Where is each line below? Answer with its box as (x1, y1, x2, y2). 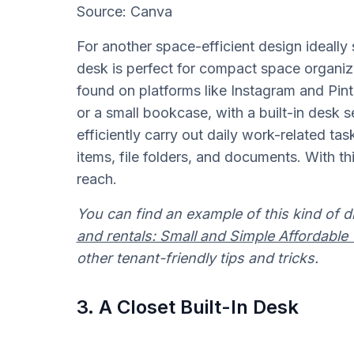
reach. (76, 170, 121, 187)
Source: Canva (76, 2, 172, 20)
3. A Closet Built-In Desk (76, 295, 299, 318)
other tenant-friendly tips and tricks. (76, 249, 318, 266)
